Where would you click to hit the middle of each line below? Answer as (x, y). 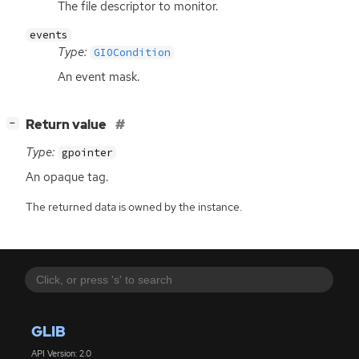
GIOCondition (132, 52)
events (48, 34)
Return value (67, 124)
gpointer (87, 152)
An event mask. (99, 77)
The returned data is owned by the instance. (134, 207)
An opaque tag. (67, 177)
